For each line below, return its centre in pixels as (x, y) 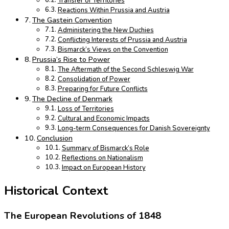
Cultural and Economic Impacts (104, 119)
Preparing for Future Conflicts (102, 89)
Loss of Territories (86, 109)
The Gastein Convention (72, 20)
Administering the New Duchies (106, 30)
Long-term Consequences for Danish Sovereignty (134, 129)
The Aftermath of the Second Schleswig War (125, 70)
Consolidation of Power (94, 79)
